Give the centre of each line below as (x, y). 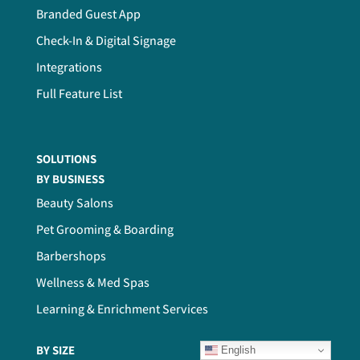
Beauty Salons (74, 203)
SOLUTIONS (66, 159)
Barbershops (71, 256)
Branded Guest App (88, 14)
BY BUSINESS (70, 179)
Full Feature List (79, 94)
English (237, 350)
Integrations (69, 67)
